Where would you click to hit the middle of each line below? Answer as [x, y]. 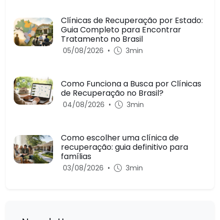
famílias [76, 156]
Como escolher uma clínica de [120, 137]
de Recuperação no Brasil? [112, 93]
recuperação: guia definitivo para [124, 147]
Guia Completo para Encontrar [121, 29]
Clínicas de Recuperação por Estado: [132, 20]
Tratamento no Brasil [102, 39]
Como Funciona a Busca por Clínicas [131, 83]
